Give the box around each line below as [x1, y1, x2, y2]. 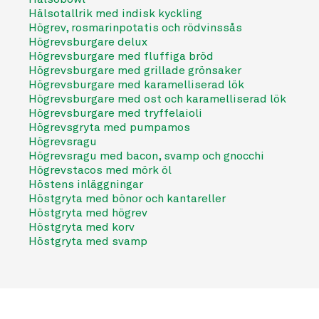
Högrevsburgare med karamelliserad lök [28, 78, 244, 92]
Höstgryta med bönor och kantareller [28, 192, 226, 206]
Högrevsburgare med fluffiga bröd [28, 49, 214, 63]
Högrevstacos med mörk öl [28, 163, 172, 177]
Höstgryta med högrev [28, 206, 147, 220]
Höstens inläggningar [28, 177, 143, 192]
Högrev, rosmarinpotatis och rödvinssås [28, 21, 242, 35]
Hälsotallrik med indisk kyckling [28, 6, 202, 21]
